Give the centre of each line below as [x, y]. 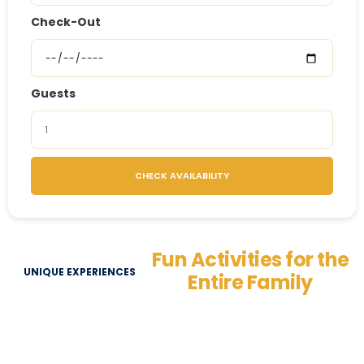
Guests [53, 93]
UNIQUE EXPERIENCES [80, 271]
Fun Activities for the [250, 260]
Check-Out [66, 22]
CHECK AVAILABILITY [182, 175]
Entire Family [250, 282]
